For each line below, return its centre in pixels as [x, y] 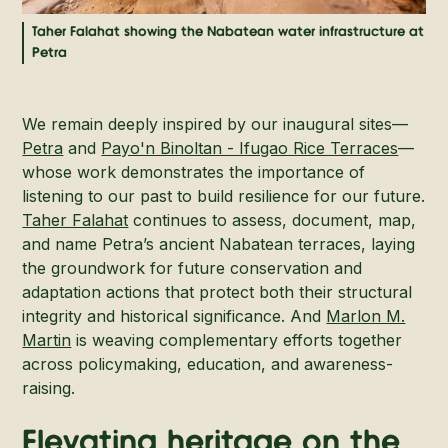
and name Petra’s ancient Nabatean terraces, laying [219, 243]
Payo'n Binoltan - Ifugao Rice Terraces [250, 147]
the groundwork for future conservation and [192, 267]
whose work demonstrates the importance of [194, 171]
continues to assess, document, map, [272, 219]
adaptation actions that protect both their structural [217, 291]
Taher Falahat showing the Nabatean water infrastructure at [228, 31]
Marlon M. [366, 315]
